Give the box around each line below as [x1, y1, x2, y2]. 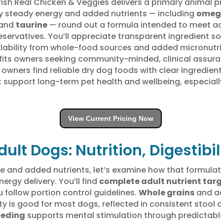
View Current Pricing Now [68, 114, 153, 122]
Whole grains [138, 186, 194, 198]
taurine [15, 19, 47, 31]
